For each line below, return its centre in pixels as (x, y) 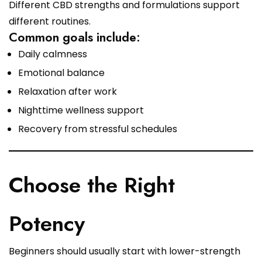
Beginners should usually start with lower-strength (125, 251)
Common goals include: (75, 37)
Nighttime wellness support (81, 111)
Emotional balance (61, 73)
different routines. (50, 22)
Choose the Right (92, 185)
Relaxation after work (68, 92)
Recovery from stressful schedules (98, 129)
